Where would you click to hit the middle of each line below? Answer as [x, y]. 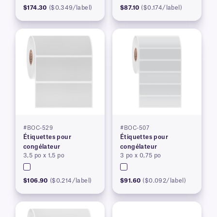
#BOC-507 [135, 128]
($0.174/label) [162, 8]
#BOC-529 [38, 128]
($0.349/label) [70, 8]
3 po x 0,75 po [141, 156]
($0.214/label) [71, 181]
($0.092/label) [164, 181]
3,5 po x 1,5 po [44, 156]
